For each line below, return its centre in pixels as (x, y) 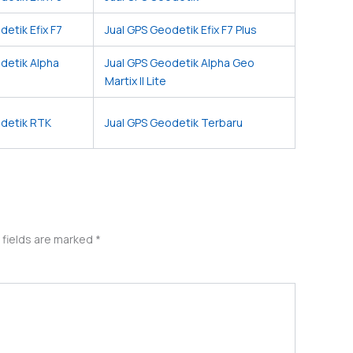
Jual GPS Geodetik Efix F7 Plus (181, 30)
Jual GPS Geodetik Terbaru (174, 123)
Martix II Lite (136, 81)
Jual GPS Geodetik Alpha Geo (180, 63)
